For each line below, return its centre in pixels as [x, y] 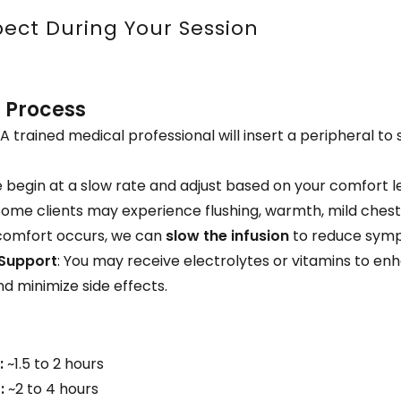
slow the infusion [228, 236]
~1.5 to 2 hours [54, 364]
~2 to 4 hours [52, 389]
